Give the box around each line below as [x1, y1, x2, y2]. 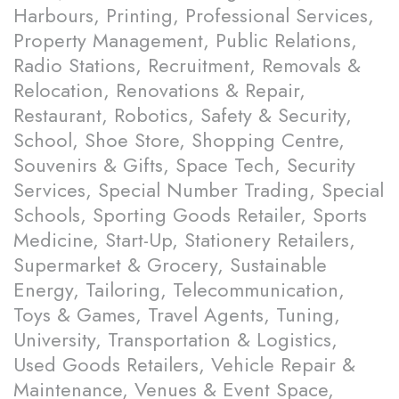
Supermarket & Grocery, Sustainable [13, 250, 327, 280]
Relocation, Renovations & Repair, [13, 76, 305, 105]
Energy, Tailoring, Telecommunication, [13, 275, 345, 305]
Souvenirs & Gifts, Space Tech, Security [13, 151, 355, 180]
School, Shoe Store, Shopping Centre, [13, 126, 345, 155]
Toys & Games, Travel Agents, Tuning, [13, 300, 340, 330]
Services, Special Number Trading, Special [13, 175, 384, 205]
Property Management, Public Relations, [13, 26, 357, 55]
